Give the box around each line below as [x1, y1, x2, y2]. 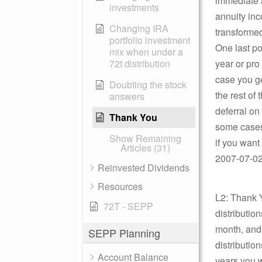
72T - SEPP [104, 199, 153, 213]
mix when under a [109, 45, 183, 58]
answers [109, 89, 144, 103]
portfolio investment [109, 33, 190, 47]
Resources [98, 180, 143, 193]
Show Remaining [109, 132, 181, 145]
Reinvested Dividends [98, 161, 189, 174]
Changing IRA [109, 22, 168, 35]
